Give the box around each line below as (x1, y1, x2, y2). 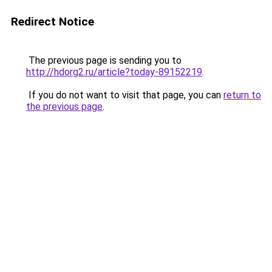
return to (223, 89, 261, 101)
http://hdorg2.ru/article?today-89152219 (26, 66, 202, 78)
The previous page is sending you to (26, 55, 182, 66)
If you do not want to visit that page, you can (26, 89, 223, 101)
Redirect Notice (11, 15, 94, 29)
